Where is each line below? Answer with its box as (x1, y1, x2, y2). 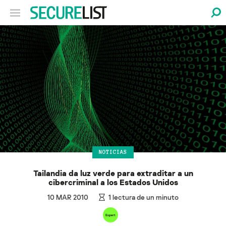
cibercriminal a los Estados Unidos (48, 177, 178, 187)
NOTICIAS (99, 149, 127, 155)
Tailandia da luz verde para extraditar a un (33, 167, 193, 178)
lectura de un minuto (111, 192, 179, 201)
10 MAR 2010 (47, 192, 88, 201)
